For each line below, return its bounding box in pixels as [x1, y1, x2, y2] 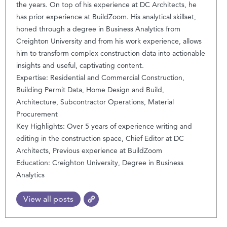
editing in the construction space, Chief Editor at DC [16, 133, 184, 143]
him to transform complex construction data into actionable [16, 48, 205, 58]
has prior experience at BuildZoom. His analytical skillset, [16, 12, 196, 21]
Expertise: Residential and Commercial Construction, [16, 72, 184, 82]
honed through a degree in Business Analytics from [16, 24, 180, 33]
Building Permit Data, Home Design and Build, [16, 85, 164, 94]
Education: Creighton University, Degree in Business [16, 158, 183, 167]
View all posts [23, 194, 73, 204]
